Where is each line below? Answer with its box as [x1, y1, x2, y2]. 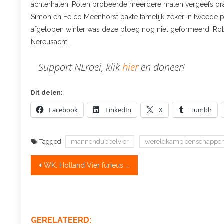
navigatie [30, 175, 97, 193]
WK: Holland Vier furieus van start [44, 161, 125, 169]
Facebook [49, 105, 78, 114]
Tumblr [190, 105, 212, 114]
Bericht [30, 156, 83, 173]
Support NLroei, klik [38, 60, 122, 74]
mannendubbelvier [71, 138, 129, 145]
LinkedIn [105, 105, 131, 114]
